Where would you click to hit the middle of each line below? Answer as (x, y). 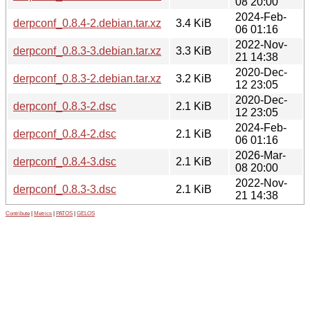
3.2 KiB (194, 78)
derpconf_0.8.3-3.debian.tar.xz (87, 51)
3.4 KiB (194, 23)
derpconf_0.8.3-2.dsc (65, 106)
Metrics (43, 213)
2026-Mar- (261, 155)
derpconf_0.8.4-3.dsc (65, 161)
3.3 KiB (194, 51)
